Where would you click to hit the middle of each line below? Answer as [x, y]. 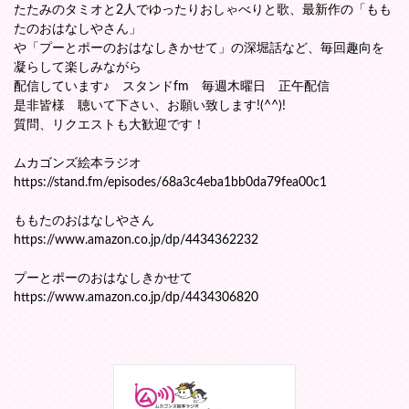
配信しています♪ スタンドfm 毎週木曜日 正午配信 [172, 87]
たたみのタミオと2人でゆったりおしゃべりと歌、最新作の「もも [203, 10]
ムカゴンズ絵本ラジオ [78, 163]
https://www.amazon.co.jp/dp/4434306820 [136, 298]
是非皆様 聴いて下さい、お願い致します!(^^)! [150, 106]
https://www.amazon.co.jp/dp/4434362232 [136, 240]
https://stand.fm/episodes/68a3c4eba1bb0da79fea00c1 [170, 183]
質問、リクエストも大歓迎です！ [110, 125]
